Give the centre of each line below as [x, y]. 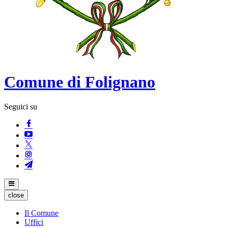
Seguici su [21, 107]
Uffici [34, 222]
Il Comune [41, 213]
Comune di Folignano [80, 82]
